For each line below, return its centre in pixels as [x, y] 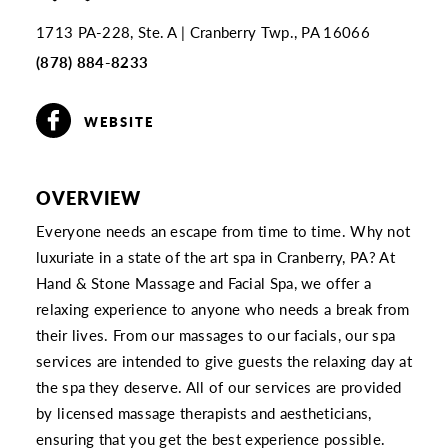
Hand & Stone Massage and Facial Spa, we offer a [204, 282]
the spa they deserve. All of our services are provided [219, 386]
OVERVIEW [89, 197]
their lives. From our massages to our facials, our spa [216, 334]
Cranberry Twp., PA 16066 [279, 31]
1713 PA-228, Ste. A [106, 31]
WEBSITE [119, 122]
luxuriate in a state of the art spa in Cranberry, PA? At [215, 256]
